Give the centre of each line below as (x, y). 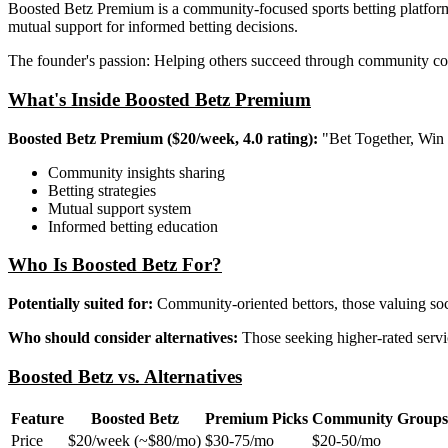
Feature (37, 418)
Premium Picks (256, 418)
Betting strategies (102, 190)
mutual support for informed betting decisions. (153, 27)
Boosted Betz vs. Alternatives (125, 376)
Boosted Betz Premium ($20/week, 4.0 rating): (163, 138)
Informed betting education (133, 226)
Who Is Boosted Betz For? (115, 265)
